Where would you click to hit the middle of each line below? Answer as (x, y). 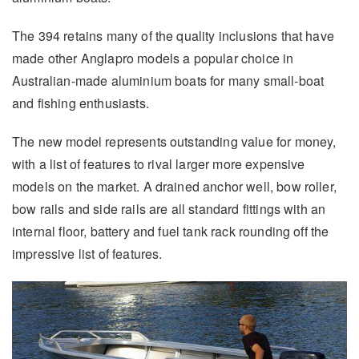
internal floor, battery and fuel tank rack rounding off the (171, 232)
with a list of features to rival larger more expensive (159, 164)
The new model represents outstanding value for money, (174, 142)
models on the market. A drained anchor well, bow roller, (174, 187)
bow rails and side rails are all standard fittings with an (169, 209)
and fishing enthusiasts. (81, 103)
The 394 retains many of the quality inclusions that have (173, 36)
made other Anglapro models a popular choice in (153, 58)
